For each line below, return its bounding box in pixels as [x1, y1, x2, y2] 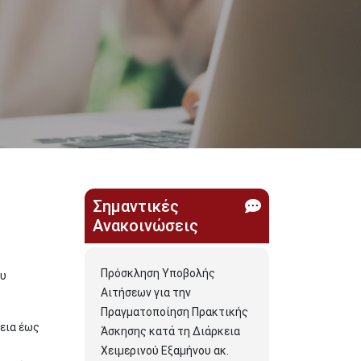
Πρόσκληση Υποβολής [101, 267, 215, 280]
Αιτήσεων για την [101, 286, 191, 299]
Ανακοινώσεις [93, 216, 198, 235]
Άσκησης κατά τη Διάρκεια [101, 325, 240, 338]
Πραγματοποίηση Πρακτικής [101, 305, 248, 318]
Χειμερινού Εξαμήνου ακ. [101, 344, 229, 357]
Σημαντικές [93, 197, 179, 216]
